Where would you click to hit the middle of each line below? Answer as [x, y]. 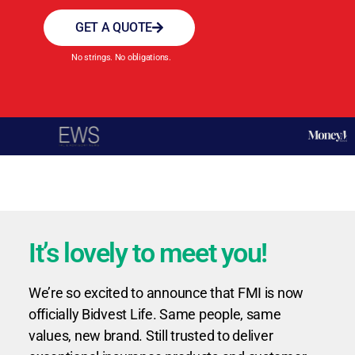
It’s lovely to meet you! [148, 253]
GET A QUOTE [114, 27]
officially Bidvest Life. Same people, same [155, 314]
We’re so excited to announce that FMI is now [166, 293]
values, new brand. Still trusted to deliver [151, 336]
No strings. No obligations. [121, 57]
